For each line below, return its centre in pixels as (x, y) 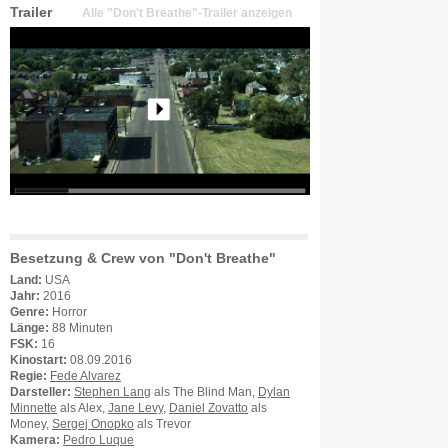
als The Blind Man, (204, 392)
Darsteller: (40, 392)
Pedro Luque (98, 440)
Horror (69, 312)
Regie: (28, 376)
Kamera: (35, 440)
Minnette (33, 408)
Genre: (29, 312)
